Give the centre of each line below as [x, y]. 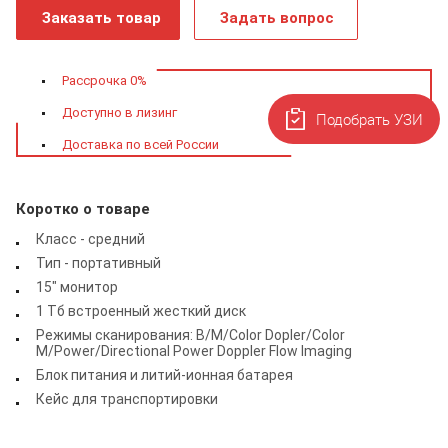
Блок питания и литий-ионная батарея [164, 374]
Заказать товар [101, 17]
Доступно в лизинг [119, 112]
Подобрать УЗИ [369, 119]
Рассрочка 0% [104, 80]
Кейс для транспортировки [127, 398]
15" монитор [77, 286]
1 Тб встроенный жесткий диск [141, 310]
